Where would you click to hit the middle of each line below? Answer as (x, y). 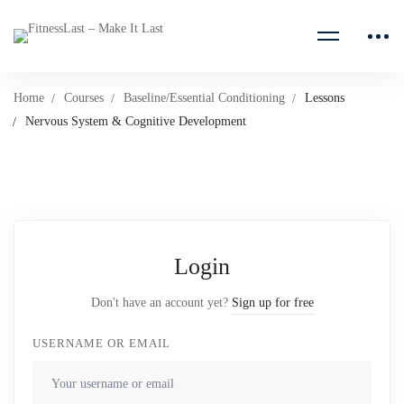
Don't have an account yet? (161, 303)
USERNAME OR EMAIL (101, 343)
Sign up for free (272, 303)
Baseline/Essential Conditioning (204, 98)
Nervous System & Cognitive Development (136, 121)
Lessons (325, 98)
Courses (84, 98)
